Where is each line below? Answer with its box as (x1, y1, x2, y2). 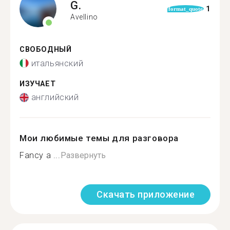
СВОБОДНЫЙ (20, 45, 72, 54)
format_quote (168, 6, 203, 12)
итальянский (31, 58, 84, 68)
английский (31, 92, 79, 102)
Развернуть (60, 150, 106, 160)
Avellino (70, 12, 98, 21)
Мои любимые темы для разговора (20, 133, 179, 143)
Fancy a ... (20, 150, 61, 160)
